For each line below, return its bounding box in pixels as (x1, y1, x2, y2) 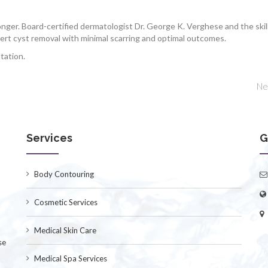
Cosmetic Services (34, 197, 98, 207)
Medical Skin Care (34, 225, 96, 235)
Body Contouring (34, 169, 94, 179)
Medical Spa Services (34, 253, 107, 263)
